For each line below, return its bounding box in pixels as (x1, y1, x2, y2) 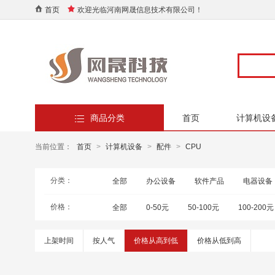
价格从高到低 (134, 236, 178, 245)
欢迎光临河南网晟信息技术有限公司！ (77, 6, 203, 14)
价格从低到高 (197, 236, 241, 245)
